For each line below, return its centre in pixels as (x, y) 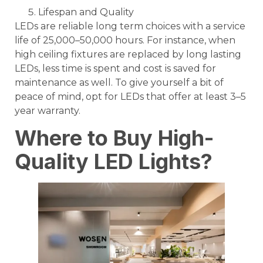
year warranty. (48, 110)
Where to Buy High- (114, 138)
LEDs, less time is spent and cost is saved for (115, 68)
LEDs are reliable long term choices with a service (130, 26)
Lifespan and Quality (86, 12)
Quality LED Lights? (114, 161)
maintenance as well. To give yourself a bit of (119, 82)
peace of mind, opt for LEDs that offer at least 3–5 (130, 96)
